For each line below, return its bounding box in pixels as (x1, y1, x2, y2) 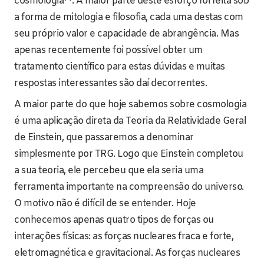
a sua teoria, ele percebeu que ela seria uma (14, 164, 203, 177)
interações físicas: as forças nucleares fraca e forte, (14, 230, 233, 243)
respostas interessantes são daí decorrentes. (14, 77, 207, 90)
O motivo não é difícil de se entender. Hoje (14, 197, 196, 210)
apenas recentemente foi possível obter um (14, 44, 203, 57)
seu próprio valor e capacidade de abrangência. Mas (14, 28, 239, 41)
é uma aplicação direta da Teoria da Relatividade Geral (14, 115, 246, 128)
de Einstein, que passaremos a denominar (14, 131, 194, 144)
